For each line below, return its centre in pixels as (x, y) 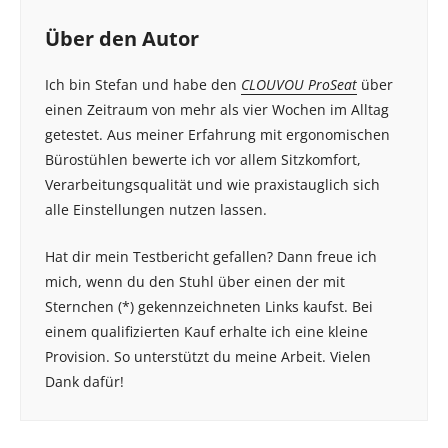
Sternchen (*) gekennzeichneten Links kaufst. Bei (209, 306)
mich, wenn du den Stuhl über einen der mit (195, 281)
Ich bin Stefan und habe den (143, 85)
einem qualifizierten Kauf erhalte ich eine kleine (206, 331)
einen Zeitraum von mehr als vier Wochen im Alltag (217, 110)
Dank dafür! (84, 381)
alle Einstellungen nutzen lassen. (156, 210)
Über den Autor (122, 39)
